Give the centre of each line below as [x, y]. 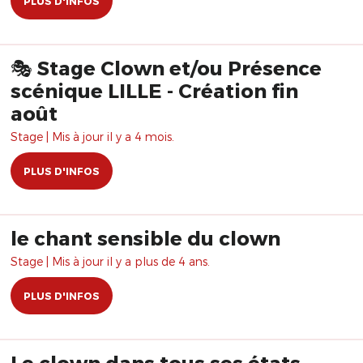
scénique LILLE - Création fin [154, 90]
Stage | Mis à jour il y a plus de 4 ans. [110, 261]
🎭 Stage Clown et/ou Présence [166, 68]
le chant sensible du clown [145, 238]
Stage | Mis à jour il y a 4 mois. [92, 137]
